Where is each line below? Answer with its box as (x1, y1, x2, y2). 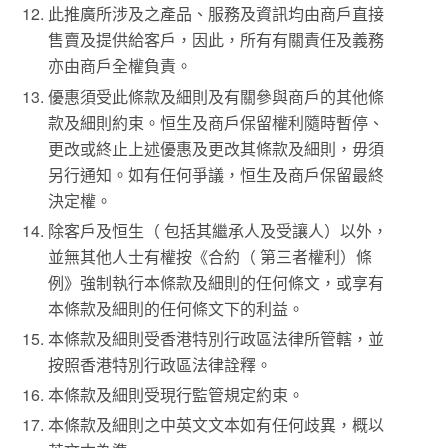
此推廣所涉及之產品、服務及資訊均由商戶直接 (48, 2, 385, 26)
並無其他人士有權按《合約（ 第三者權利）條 (48, 244, 373, 268)
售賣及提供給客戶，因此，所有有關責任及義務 (48, 28, 385, 52)
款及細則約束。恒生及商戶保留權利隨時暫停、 (48, 110, 385, 134)
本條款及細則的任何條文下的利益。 (48, 296, 305, 320)
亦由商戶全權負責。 (48, 54, 193, 78)
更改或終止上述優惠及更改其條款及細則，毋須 (48, 136, 385, 160)
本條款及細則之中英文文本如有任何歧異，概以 (48, 413, 385, 437)
